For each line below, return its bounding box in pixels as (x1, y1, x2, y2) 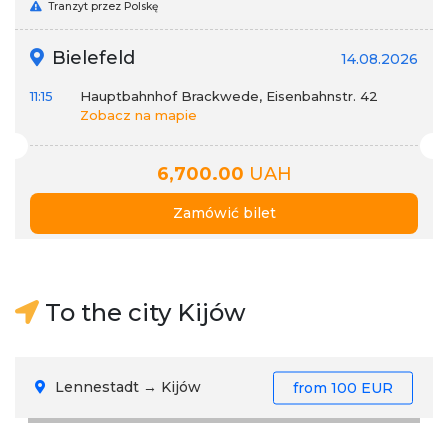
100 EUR (331, 378, 393, 396)
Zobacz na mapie (80, 107, 197, 123)
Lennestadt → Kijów (51, 378, 201, 396)
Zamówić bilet (172, 204, 276, 222)
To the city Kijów (39, 298, 246, 327)
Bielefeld (47, 47, 135, 69)
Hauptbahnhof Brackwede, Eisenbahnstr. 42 (80, 88, 378, 104)
